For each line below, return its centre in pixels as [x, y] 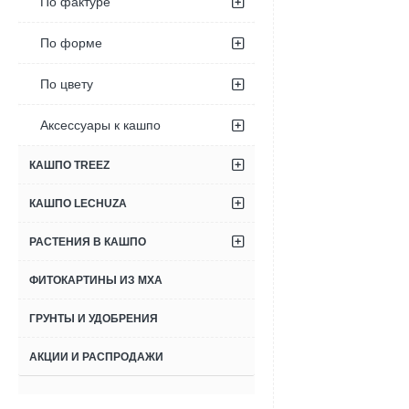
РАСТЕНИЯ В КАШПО [88, 242]
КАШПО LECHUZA [78, 204]
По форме [71, 43]
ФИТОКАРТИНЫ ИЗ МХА [96, 280]
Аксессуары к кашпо [100, 125]
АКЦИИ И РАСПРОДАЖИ [96, 357]
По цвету [67, 84]
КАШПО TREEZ [69, 165]
